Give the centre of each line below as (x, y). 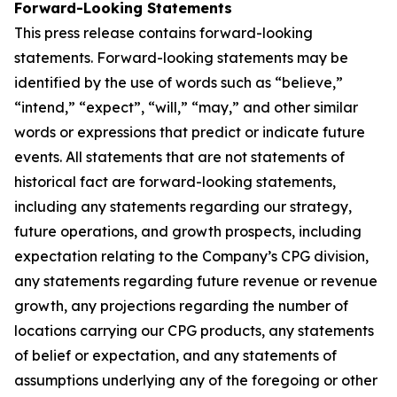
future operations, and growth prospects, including (188, 231)
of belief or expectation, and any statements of (175, 355)
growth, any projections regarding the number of (181, 306)
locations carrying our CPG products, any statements (194, 331)
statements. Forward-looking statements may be (181, 58)
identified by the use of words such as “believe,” (179, 82)
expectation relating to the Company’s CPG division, (191, 256)
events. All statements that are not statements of (179, 157)
